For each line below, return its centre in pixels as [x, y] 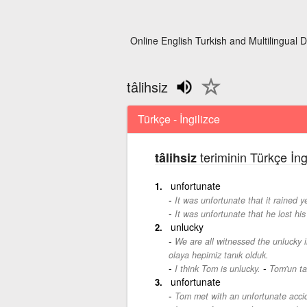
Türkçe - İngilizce [179, 119]
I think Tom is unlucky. [217, 268]
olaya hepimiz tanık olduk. [218, 255]
